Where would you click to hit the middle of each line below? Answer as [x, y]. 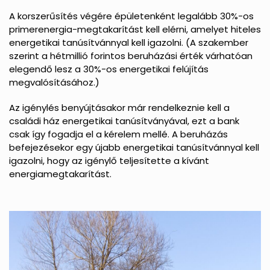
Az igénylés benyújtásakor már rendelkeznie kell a [119, 108]
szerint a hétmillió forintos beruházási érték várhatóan [131, 56]
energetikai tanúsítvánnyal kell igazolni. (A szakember [129, 42]
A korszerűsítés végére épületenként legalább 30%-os [131, 16]
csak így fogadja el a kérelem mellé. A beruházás [118, 134]
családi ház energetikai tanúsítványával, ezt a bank [124, 121]
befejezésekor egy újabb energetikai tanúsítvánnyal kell [134, 147]
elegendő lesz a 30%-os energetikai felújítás [109, 69]
